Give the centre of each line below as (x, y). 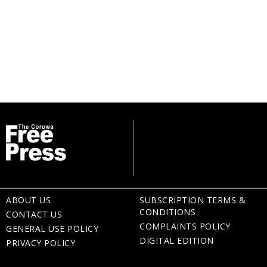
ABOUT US (28, 200)
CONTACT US (34, 214)
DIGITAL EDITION (177, 240)
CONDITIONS (167, 212)
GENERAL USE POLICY (52, 228)
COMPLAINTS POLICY (185, 226)
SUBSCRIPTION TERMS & (193, 200)
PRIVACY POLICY (41, 243)
